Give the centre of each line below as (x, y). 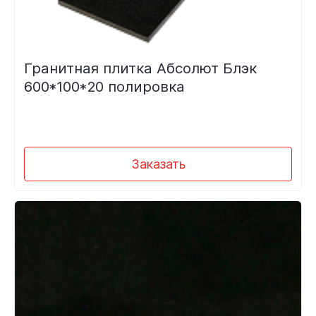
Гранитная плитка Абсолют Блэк (140, 68)
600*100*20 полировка (104, 86)
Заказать (158, 164)
